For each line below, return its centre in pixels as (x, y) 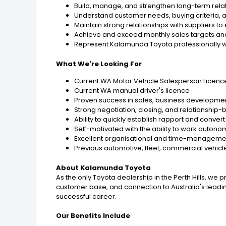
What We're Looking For (99, 64)
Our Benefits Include (93, 216)
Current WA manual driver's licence (132, 91)
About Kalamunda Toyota (104, 168)
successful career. (87, 197)
